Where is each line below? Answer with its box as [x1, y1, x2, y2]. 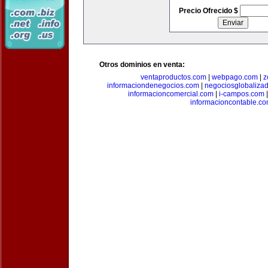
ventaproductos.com [141, 73, 206, 81]
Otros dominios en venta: [99, 60, 185, 69]
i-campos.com [218, 90, 264, 98]
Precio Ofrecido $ [178, 7, 240, 15]
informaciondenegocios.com [106, 81, 199, 90]
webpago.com [212, 73, 258, 81]
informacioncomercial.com [127, 90, 214, 98]
